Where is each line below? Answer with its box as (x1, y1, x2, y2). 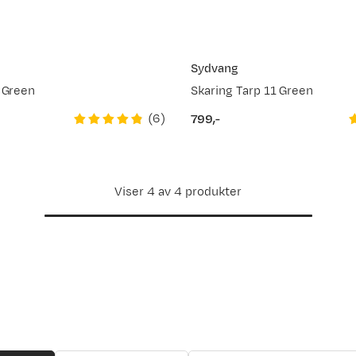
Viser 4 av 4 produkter (114, 183, 242, 200)
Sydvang (191, 60, 238, 77)
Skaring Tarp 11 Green (191, 82, 314, 99)
